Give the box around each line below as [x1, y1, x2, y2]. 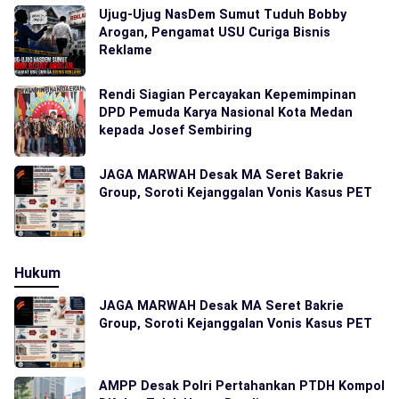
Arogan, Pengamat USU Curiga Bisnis [99, 25, 330, 39]
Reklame [99, 43, 152, 57]
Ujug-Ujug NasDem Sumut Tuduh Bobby [99, 7, 346, 21]
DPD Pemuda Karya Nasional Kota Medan [99, 105, 353, 119]
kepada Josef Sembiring [99, 123, 252, 137]
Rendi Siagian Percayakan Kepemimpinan [99, 87, 356, 102]
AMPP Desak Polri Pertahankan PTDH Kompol [99, 379, 385, 393]
